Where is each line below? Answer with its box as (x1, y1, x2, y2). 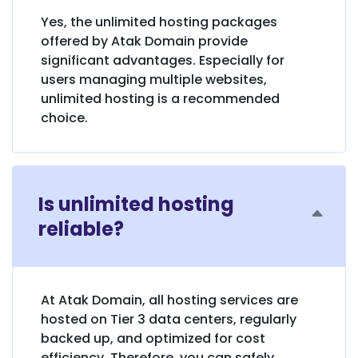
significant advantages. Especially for (41, 50, 284, 70)
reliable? (38, 215, 124, 242)
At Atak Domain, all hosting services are (41, 290, 298, 309)
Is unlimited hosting (38, 190, 234, 217)
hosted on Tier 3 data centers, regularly (41, 309, 296, 328)
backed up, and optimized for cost (41, 328, 265, 348)
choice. (41, 108, 88, 127)
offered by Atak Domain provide (41, 31, 248, 50)
